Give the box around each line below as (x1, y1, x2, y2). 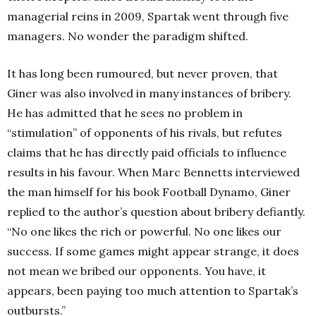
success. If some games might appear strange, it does (7, 244, 299, 258)
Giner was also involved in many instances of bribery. (7, 86, 291, 100)
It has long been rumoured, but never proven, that (7, 66, 278, 80)
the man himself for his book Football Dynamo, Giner (7, 185, 291, 199)
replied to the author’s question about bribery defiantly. (7, 205, 305, 219)
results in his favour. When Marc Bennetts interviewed (7, 165, 300, 179)
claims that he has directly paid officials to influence (7, 145, 286, 159)
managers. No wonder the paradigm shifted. (7, 29, 248, 43)
